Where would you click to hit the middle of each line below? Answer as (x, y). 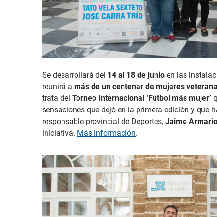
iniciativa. (60, 133)
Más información (106, 133)
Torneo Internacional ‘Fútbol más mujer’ (142, 98)
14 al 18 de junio (136, 75)
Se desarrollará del (75, 75)
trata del (57, 98)
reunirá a (58, 87)
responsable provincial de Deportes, (104, 122)
